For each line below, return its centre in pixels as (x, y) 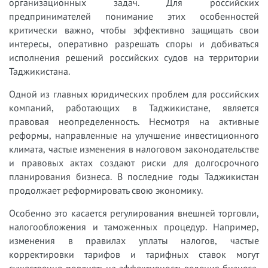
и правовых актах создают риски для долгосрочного (134, 162)
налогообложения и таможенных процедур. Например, (134, 226)
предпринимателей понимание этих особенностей (134, 16)
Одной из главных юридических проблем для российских (134, 94)
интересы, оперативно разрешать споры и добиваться (134, 43)
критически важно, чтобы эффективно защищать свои (134, 30)
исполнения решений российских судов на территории (134, 57)
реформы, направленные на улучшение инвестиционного (134, 135)
